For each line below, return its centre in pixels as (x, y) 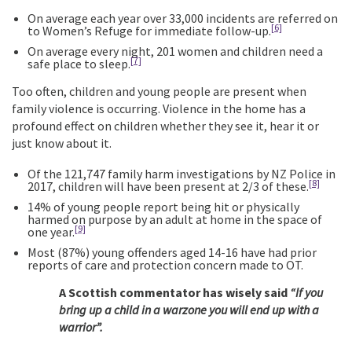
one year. (51, 232)
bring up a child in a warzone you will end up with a (189, 310)
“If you (306, 292)
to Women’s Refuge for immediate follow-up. (149, 31)
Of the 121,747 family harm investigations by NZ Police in (181, 174)
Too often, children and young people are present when (159, 91)
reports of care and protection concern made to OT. (165, 265)
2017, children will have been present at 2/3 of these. (168, 186)
